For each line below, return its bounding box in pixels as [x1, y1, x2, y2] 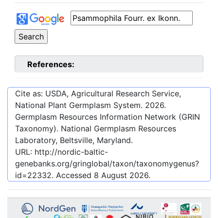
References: [27, 59, 74, 70]
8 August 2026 [94, 170, 148, 181]
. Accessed [52, 170, 94, 181]
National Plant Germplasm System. [15, 100, 145, 110]
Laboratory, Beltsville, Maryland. [15, 135, 133, 145]
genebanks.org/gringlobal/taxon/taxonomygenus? [15, 159, 199, 169]
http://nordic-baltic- [35, 147, 108, 157]
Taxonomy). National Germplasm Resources [15, 124, 176, 134]
